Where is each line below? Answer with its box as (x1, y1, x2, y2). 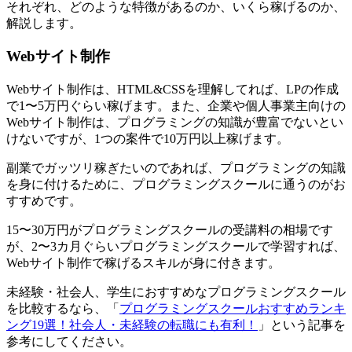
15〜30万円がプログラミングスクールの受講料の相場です (6, 223, 333, 237)
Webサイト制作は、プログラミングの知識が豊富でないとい (6, 115, 343, 130)
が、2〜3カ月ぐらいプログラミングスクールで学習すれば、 (6, 240, 346, 254)
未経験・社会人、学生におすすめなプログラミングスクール (6, 285, 346, 299)
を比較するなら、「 (6, 302, 119, 316)
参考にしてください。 (6, 335, 132, 349)
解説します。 (6, 16, 82, 30)
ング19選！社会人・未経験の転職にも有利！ (6, 318, 258, 332)
